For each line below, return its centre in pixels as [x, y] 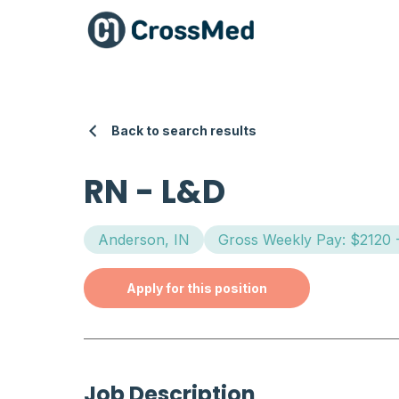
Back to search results [184, 131]
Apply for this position [197, 289]
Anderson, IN [144, 240]
